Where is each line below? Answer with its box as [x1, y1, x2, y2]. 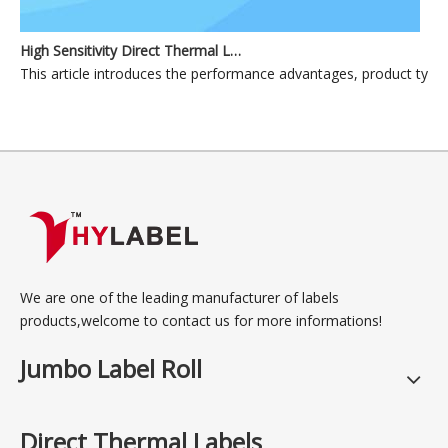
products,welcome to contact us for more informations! [20, 311, 382, 330]
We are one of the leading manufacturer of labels [20, 288, 339, 307]
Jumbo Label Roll [20, 352, 202, 385]
